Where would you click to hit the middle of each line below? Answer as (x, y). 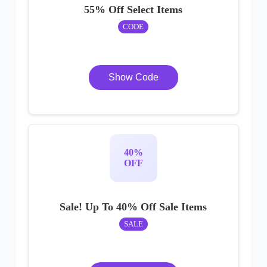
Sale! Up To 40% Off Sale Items (133, 207)
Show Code (133, 77)
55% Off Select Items (133, 10)
